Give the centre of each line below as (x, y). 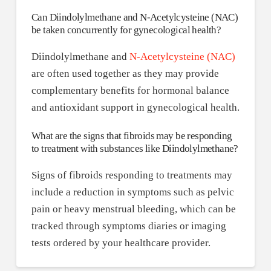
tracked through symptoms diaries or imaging (129, 226)
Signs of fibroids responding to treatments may (132, 175)
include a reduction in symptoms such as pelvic (132, 192)
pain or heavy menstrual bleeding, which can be (133, 209)
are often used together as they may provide (125, 73)
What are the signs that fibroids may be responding (132, 135)
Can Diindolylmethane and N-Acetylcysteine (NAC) (135, 17)
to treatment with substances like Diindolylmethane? (135, 148)
